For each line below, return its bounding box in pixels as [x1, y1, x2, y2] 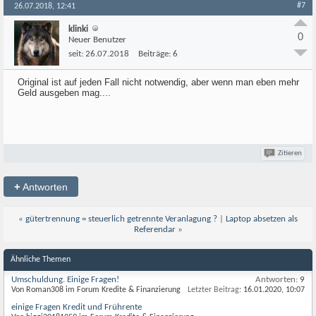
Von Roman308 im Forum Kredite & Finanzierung [11, 286, 181, 294]
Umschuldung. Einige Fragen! [11, 275, 119, 284]
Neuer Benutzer [68, 35, 126, 44]
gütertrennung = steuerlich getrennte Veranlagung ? [25, 214, 217, 224]
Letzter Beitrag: [188, 286, 241, 294]
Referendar [133, 225, 176, 234]
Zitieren [278, 150, 302, 157]
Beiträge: [138, 49, 171, 59]
